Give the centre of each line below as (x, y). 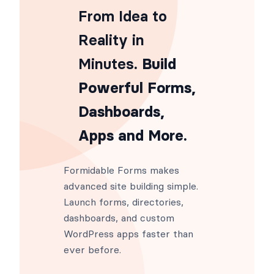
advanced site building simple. (131, 186)
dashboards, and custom (119, 217)
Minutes (106, 64)
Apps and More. (133, 135)
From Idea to (123, 16)
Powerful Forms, (137, 87)
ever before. (92, 249)
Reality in (111, 40)
